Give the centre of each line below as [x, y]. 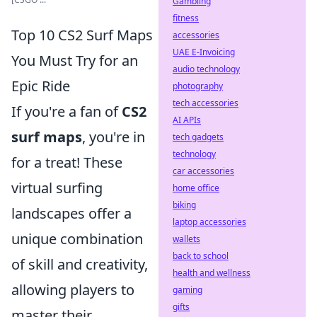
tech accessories [206, 103]
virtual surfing [57, 188]
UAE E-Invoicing [204, 52]
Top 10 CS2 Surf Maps [82, 35]
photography [198, 86]
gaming [188, 290]
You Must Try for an [75, 60]
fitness [186, 18]
